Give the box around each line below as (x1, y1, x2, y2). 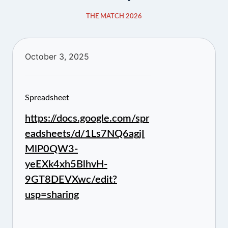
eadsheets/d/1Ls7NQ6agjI (25, 129, 145, 139)
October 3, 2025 (25, 51, 89, 62)
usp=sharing (25, 190, 79, 200)
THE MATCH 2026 (86, 13, 142, 20)
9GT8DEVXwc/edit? (25, 175, 117, 185)
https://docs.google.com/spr (25, 113, 149, 124)
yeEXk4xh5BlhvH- (25, 159, 107, 169)
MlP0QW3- (25, 144, 78, 154)
